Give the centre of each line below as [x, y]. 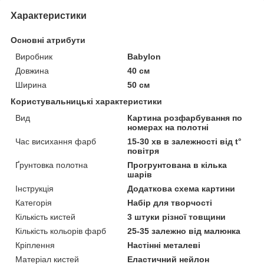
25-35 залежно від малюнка [184, 231]
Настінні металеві [164, 245]
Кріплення [35, 245]
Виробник [34, 56]
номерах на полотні [168, 127]
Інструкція [34, 188]
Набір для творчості [170, 202]
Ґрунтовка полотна [52, 165]
